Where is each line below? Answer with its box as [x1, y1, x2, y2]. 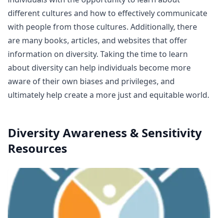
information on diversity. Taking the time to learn [8, 49, 188, 59]
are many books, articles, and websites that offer [8, 35, 187, 46]
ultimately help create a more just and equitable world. [8, 90, 209, 100]
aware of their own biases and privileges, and [8, 76, 175, 87]
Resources [8, 140, 67, 156]
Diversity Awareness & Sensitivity [8, 125, 202, 141]
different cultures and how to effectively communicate [8, 8, 207, 18]
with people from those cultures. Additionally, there [8, 21, 197, 32]
